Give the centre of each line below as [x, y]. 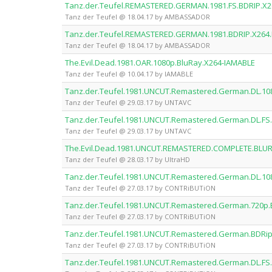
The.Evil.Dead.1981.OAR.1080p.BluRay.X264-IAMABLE [160, 63]
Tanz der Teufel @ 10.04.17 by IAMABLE [129, 74]
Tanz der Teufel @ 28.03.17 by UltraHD [127, 159]
